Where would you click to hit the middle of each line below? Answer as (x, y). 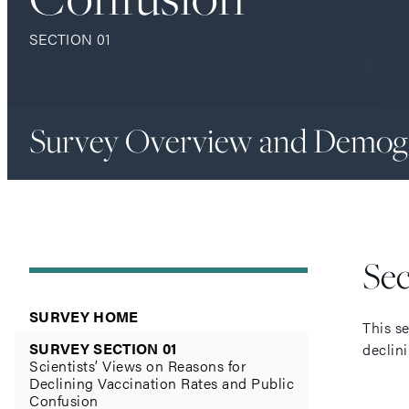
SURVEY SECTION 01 (103, 348)
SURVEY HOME (84, 316)
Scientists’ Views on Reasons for (137, 366)
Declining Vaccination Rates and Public (162, 383)
